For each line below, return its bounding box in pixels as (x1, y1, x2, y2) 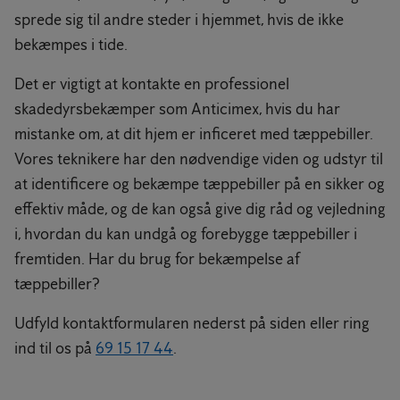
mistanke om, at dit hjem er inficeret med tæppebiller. (14, 124, 373, 144)
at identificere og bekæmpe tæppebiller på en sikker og (14, 174, 385, 194)
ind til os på (14, 338, 96, 358)
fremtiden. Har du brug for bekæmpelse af (14, 249, 299, 269)
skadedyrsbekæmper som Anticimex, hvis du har (14, 99, 340, 119)
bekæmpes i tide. (14, 35, 128, 54)
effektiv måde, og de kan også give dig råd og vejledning (14, 199, 386, 219)
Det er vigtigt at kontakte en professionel (14, 74, 289, 94)
